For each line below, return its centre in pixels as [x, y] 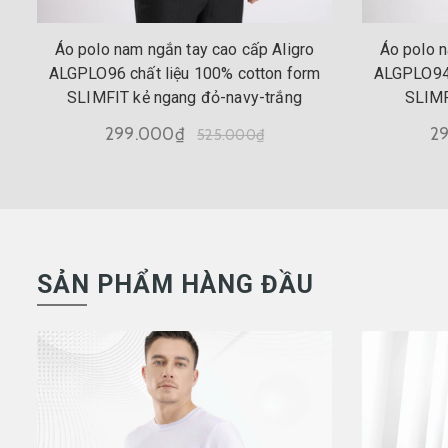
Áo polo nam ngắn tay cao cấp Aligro [184, 49]
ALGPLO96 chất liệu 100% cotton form [184, 73]
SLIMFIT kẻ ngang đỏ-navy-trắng [184, 97]
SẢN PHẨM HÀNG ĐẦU [175, 284]
